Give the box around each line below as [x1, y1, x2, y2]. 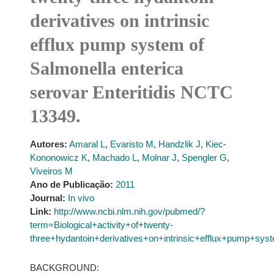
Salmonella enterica [29, 58, 183, 78]
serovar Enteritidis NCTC [29, 82, 233, 102]
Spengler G [181, 152, 227, 163]
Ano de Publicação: [29, 179, 113, 190]
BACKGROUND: [29, 262, 99, 273]
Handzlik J [158, 139, 201, 149]
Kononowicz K [29, 152, 87, 163]
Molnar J [141, 152, 177, 163]
